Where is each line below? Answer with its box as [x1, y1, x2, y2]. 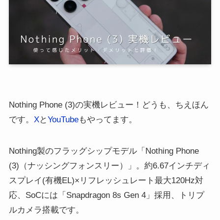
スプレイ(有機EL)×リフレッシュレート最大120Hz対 [8, 176, 203, 186]
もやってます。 [78, 115, 137, 125]
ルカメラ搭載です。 [8, 205, 84, 215]
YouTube [47, 115, 79, 125]
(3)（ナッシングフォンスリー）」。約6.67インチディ [8, 161, 210, 171]
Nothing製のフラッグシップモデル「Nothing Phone [8, 146, 199, 156]
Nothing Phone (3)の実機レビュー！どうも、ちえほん [8, 100, 209, 110]
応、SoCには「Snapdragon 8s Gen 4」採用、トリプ [8, 191, 204, 200]
